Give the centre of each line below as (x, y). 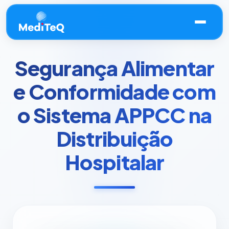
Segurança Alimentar (114, 68)
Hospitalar (114, 162)
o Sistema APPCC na (114, 115)
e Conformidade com (114, 91)
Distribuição (114, 138)
